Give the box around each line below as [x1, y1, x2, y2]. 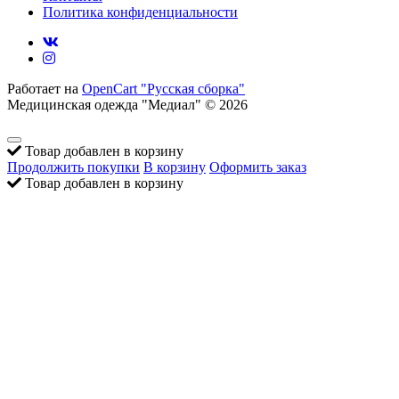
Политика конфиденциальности [43, 4, 238, 20]
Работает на [7, 80, 82, 96]
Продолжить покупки [7, 159, 140, 175]
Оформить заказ [209, 159, 306, 175]
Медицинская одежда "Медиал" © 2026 [7, 96, 248, 112]
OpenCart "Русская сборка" [82, 80, 245, 96]
